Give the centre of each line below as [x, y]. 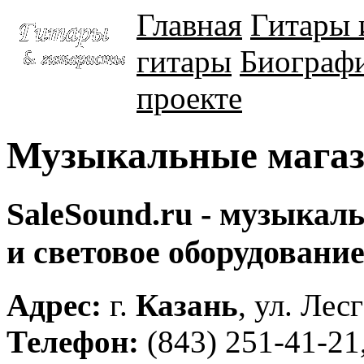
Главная [189, 25]
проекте [189, 98]
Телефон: [73, 341]
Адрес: [54, 305]
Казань [187, 305]
